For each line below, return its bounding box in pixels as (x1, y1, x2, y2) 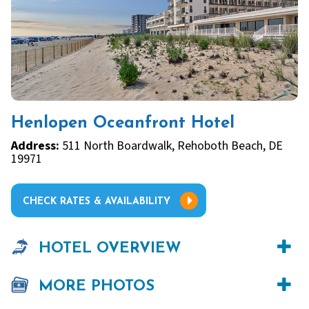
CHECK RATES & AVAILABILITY (23, 197, 170, 208)
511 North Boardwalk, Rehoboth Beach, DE (59, 137, 283, 154)
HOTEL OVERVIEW (39, 241, 181, 257)
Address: (11, 137, 59, 154)
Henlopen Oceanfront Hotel (11, 115, 235, 132)
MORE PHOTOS (39, 279, 154, 295)
